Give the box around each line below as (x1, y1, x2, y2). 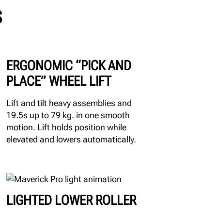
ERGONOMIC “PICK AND (6, 57, 131, 74)
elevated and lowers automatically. (6, 134, 136, 144)
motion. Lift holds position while (6, 122, 126, 132)
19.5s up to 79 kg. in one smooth (6, 109, 130, 120)
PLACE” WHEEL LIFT (6, 73, 111, 89)
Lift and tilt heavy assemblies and (6, 97, 132, 108)
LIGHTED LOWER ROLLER (6, 192, 136, 208)
